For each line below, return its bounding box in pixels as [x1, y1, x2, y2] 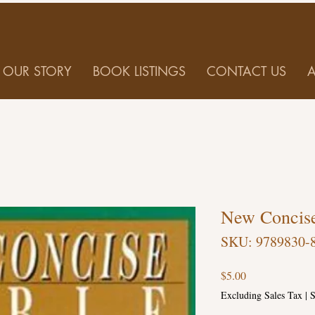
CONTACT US [207, 63, 286, 80]
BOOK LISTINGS [93, 63, 186, 80]
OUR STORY [3, 63, 72, 80]
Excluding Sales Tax [221, 288, 302, 302]
